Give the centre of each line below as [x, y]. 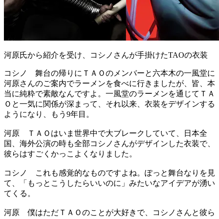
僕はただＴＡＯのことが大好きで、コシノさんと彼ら [117, 212]
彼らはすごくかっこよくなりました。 [70, 153]
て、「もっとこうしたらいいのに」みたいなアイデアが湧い [109, 183]
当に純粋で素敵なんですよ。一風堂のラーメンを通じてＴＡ [109, 93]
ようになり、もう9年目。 [49, 114]
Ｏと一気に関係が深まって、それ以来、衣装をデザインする [109, 104]
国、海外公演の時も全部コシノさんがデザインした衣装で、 [109, 143]
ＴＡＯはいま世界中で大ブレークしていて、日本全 [113, 133]
